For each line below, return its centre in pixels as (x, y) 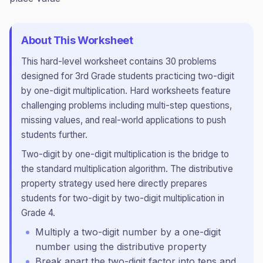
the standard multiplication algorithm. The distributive (127, 169)
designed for (48, 76)
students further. (54, 135)
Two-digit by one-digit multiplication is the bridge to (125, 154)
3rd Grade (95, 76)
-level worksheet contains (112, 61)
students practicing (157, 76)
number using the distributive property (121, 247)
